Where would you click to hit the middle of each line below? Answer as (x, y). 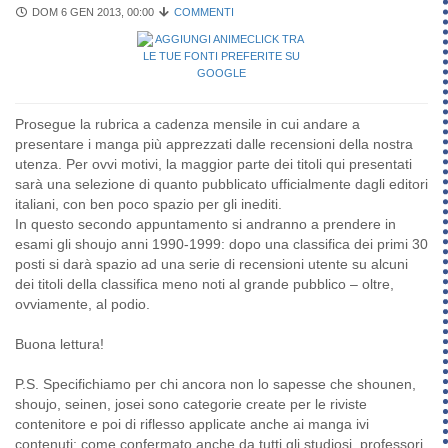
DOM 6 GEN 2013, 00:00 (91, 12)
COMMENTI (203, 12)
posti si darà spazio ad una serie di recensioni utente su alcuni (211, 264)
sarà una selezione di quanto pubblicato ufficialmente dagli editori (221, 184)
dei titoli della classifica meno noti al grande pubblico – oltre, (204, 284)
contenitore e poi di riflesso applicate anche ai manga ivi (192, 424)
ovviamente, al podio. (82, 304)
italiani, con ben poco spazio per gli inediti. (148, 204)
